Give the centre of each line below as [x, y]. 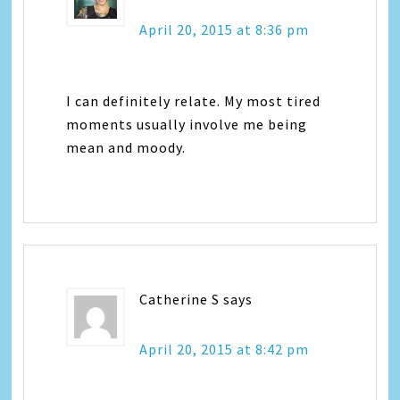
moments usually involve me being [187, 124]
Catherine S [180, 299]
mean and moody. [126, 147]
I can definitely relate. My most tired [194, 100]
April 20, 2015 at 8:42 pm [225, 349]
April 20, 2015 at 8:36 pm [225, 29]
